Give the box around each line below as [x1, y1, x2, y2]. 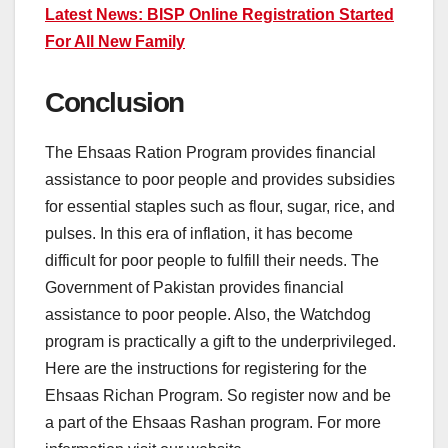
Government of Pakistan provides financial [45, 278, 344, 296]
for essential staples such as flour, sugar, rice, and [45, 197, 395, 215]
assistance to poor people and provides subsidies [45, 170, 395, 188]
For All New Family [45, 32, 185, 50]
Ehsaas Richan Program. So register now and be [45, 386, 391, 404]
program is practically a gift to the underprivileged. [45, 332, 396, 350]
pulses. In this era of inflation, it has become [45, 224, 353, 242]
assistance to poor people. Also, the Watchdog [45, 305, 371, 323]
